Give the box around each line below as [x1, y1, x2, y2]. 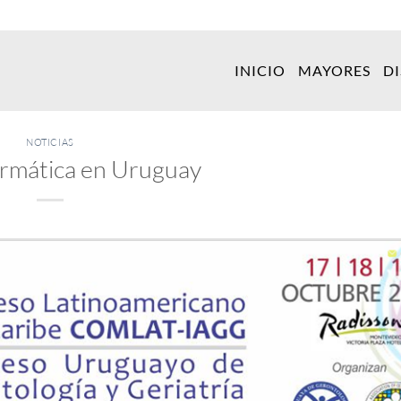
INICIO [235, 62, 286, 79]
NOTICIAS [26, 136, 74, 149]
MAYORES [298, 62, 371, 79]
